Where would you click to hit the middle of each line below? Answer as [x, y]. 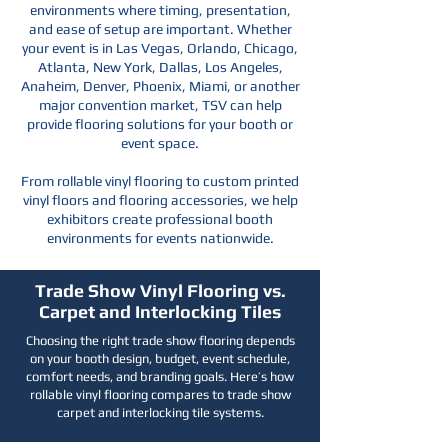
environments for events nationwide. [160, 238]
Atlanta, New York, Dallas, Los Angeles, [160, 67]
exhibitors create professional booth [160, 219]
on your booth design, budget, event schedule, [160, 358]
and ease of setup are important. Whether [160, 29]
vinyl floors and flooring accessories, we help [160, 200]
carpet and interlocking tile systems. [160, 412]
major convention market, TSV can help [160, 105]
